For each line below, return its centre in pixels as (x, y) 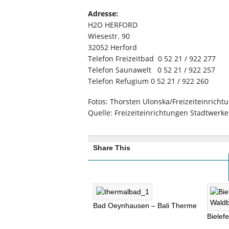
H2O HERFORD (113, 25)
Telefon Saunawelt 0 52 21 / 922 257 (152, 70)
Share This (112, 148)
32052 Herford (112, 47)
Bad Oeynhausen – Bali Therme (145, 205)
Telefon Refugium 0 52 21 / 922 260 (148, 81)
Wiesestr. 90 (109, 36)
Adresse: (103, 14)
